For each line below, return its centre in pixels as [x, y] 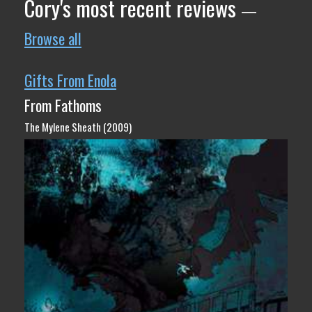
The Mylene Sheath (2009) [78, 126]
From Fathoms [63, 105]
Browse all [53, 38]
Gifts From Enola [70, 80]
